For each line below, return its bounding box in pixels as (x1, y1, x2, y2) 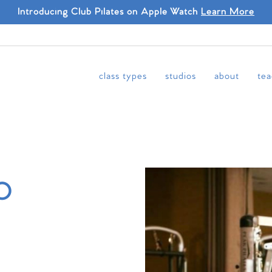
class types (99, 70, 147, 82)
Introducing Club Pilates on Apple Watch (18, 6, 201, 18)
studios (165, 70, 196, 82)
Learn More (201, 6, 254, 18)
